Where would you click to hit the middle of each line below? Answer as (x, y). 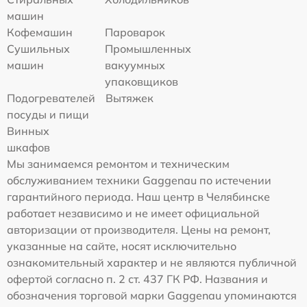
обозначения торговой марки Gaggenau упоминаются (152, 296)
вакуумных (135, 65)
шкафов (28, 148)
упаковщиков (142, 82)
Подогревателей (51, 98)
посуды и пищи (48, 115)
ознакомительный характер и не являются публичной (152, 263)
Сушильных (38, 49)
